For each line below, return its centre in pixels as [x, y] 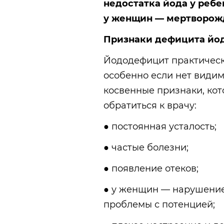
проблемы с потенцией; [159, 205]
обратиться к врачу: [150, 106]
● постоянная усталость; [160, 127]
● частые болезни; [146, 148]
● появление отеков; [151, 169]
